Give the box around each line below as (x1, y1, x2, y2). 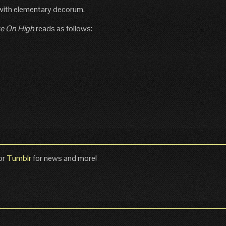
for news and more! (33, 152, 97, 163)
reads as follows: (34, 23, 92, 34)
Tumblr (7, 152, 33, 163)
